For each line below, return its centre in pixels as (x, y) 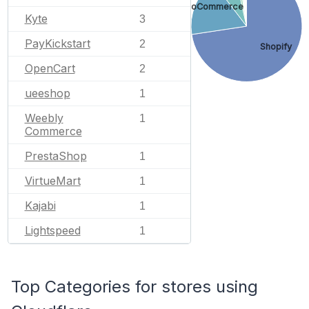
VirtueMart (52, 181)
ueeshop (47, 93)
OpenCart (50, 68)
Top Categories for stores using (134, 287)
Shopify (276, 46)
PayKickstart (57, 43)
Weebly (44, 118)
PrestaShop (56, 156)
